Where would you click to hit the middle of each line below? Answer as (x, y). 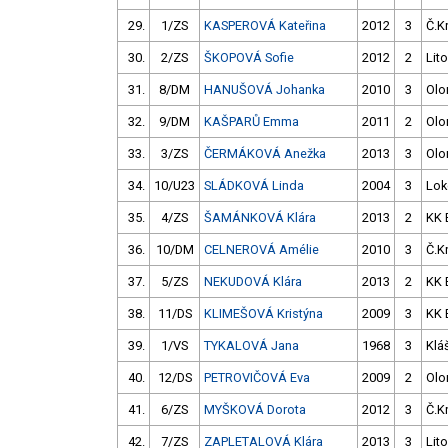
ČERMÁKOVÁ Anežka (265, 154)
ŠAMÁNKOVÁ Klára (260, 218)
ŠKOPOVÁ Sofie (249, 58)
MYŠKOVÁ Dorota (255, 410)
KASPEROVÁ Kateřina (265, 26)
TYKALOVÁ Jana (251, 346)
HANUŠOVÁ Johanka (264, 90)
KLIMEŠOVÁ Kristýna (263, 314)
